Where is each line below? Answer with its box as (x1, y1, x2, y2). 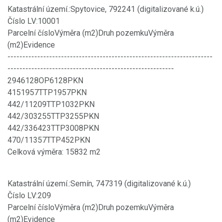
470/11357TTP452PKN (7, 135, 90, 145)
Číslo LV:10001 (7, 16, 60, 26)
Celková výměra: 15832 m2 (7, 147, 101, 157)
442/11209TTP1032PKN (7, 99, 95, 109)
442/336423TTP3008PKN (7, 123, 99, 133)
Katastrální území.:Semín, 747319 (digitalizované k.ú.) (7, 178, 191, 188)
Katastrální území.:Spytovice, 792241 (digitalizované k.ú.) (7, 4, 204, 14)
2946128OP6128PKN (7, 75, 83, 85)
